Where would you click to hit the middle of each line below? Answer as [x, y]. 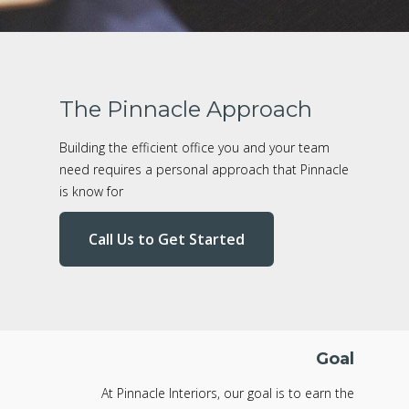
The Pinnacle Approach [185, 110]
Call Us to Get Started [166, 240]
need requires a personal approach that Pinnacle [204, 170]
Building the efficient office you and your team [194, 148]
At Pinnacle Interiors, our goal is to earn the [228, 393]
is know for [91, 192]
